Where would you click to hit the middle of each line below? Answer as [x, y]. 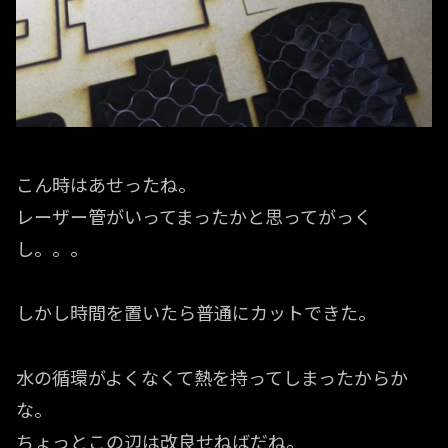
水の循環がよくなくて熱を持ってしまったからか [212, 376]
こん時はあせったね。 [106, 183]
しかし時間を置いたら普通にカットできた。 [196, 312]
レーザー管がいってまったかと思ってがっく [194, 215]
